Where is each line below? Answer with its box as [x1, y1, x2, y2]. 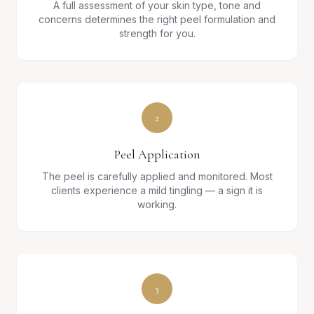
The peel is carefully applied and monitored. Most [41, 170, 273, 182]
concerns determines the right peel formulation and [39, 13, 275, 25]
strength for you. [118, 27, 196, 39]
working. [137, 198, 177, 210]
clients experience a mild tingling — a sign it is [51, 184, 263, 196]
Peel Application [114, 146, 200, 162]
